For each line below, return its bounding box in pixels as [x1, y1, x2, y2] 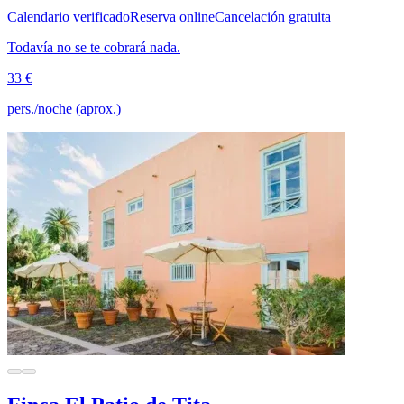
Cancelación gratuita [215, 9, 331, 25]
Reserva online [130, 9, 215, 25]
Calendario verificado [7, 9, 130, 25]
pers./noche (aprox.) [7, 101, 121, 117]
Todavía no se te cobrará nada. [7, 40, 180, 56]
